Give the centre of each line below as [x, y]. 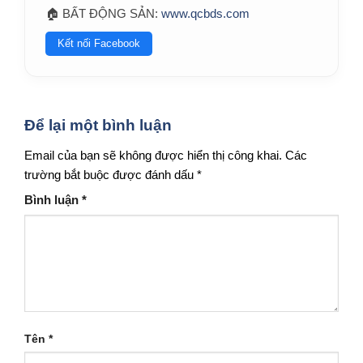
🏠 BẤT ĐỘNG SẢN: [103, 14]
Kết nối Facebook [99, 44]
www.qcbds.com [205, 14]
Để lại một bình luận [100, 126]
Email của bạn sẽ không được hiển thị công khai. [153, 155]
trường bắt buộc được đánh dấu [111, 174]
